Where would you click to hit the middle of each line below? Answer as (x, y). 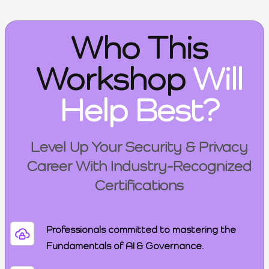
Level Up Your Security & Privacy (139, 147)
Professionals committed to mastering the (141, 230)
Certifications (139, 186)
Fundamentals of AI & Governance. (125, 246)
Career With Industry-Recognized (139, 166)
